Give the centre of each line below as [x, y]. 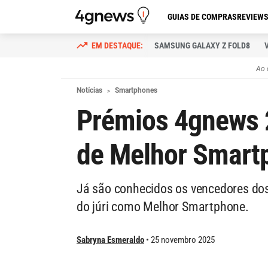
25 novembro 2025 [183, 240]
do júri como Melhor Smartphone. [163, 207]
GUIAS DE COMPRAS [202, 17]
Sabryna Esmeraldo [110, 240]
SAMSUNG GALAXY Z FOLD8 [202, 45]
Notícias [89, 90]
